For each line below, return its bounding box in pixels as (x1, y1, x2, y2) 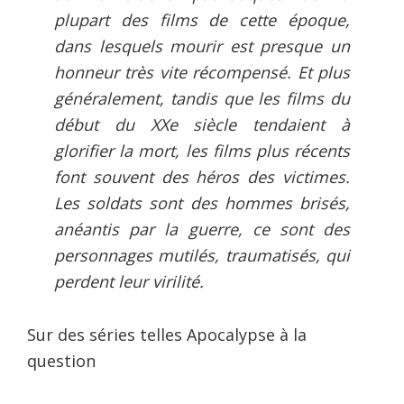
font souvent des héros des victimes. (54, 166, 350, 188)
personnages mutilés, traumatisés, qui (54, 244, 350, 267)
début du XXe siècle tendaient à (54, 114, 350, 136)
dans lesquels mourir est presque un (54, 35, 350, 58)
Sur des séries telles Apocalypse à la (27, 324, 307, 346)
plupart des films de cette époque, (54, 9, 350, 32)
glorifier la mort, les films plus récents (54, 140, 350, 162)
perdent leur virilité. (54, 271, 204, 293)
